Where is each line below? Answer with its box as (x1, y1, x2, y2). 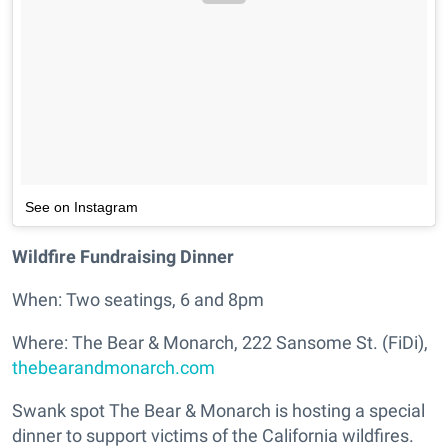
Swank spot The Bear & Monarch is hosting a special (12, 400, 425, 422)
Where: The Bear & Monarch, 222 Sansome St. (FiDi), (12, 332, 428, 354)
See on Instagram (25, 199, 138, 216)
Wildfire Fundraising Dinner (12, 246, 234, 268)
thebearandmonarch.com (12, 357, 215, 379)
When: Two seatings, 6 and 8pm (12, 289, 264, 311)
